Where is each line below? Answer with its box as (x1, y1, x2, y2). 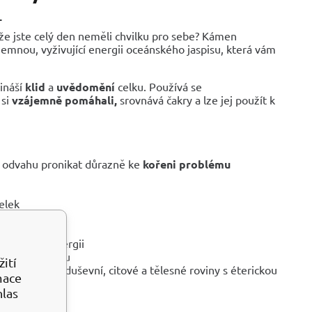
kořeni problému (143, 156, 231, 171)
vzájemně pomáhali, (12, 92, 117, 107)
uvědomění (56, 79, 115, 94)
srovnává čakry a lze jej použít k (117, 92, 275, 107)
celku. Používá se (115, 79, 202, 93)
